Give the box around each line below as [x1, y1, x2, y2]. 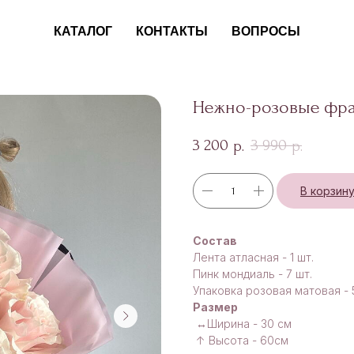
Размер [193, 299, 238, 314]
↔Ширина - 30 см [193, 316, 292, 330]
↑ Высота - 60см [193, 333, 288, 347]
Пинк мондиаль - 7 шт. [193, 266, 312, 281]
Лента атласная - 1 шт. [193, 250, 314, 264]
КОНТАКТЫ [136, 24, 208, 38]
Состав [193, 233, 237, 247]
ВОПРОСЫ [232, 24, 300, 38]
